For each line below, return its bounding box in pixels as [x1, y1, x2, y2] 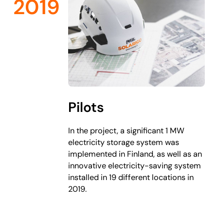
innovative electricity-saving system [68, 160, 201, 171]
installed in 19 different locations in [68, 172, 194, 182]
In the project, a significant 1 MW [68, 125, 185, 136]
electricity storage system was [68, 137, 180, 147]
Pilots [68, 98, 105, 117]
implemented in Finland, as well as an [68, 148, 202, 159]
